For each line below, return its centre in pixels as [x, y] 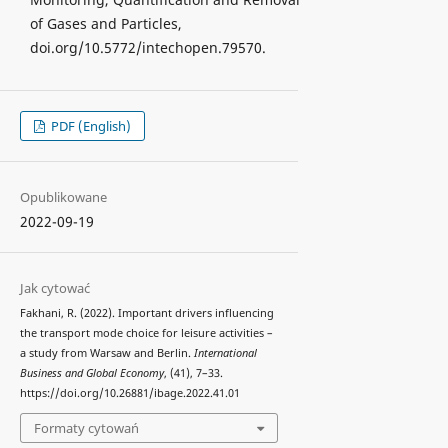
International [225, 352]
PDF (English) [90, 125]
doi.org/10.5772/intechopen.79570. [147, 47]
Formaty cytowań [86, 428]
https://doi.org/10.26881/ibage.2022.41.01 [129, 392]
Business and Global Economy [91, 372]
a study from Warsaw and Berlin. [106, 352]
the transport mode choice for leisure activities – [146, 332]
